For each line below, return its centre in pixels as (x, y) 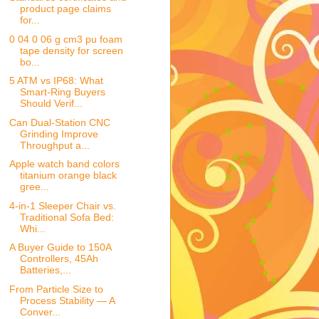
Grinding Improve (59, 134)
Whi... (32, 228)
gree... (34, 187)
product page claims (65, 9)
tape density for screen (71, 50)
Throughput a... (54, 145)
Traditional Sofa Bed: (67, 217)
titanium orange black (68, 176)
